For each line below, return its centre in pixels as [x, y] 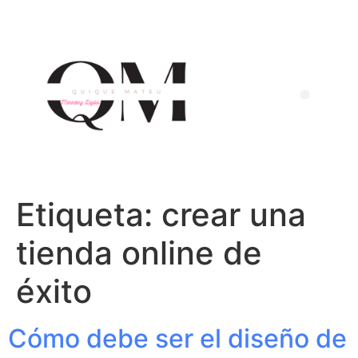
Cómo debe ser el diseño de [177, 338]
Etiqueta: [89, 215]
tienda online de [139, 253]
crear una [234, 215]
